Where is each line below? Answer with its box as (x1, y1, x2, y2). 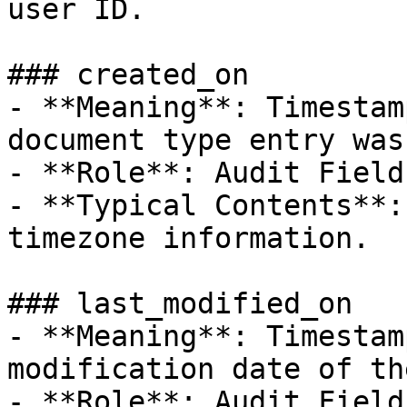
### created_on (7, 58, 249, 91)
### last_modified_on (7, 287, 352, 320)
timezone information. (7, 222, 370, 254)
